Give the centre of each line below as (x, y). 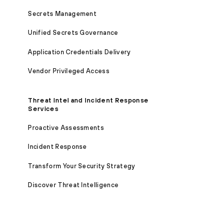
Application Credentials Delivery (79, 52)
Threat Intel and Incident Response (88, 100)
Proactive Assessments (66, 127)
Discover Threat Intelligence (73, 185)
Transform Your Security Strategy (82, 166)
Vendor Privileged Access (69, 71)
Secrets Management (62, 13)
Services (43, 109)
